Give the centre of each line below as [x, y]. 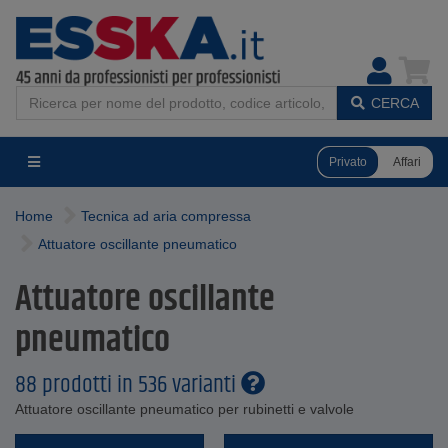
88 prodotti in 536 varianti [128, 385]
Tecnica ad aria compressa [166, 216]
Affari [407, 161]
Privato [348, 161]
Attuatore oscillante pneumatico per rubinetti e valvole [184, 409]
